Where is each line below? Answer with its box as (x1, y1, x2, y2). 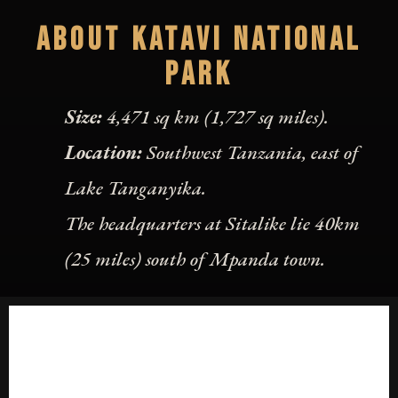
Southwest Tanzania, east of (142, 139, 359, 165)
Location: (65, 139, 142, 165)
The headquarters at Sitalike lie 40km (65, 211, 360, 236)
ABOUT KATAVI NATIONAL (36, 21, 362, 60)
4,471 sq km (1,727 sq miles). (102, 104, 329, 130)
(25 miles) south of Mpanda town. (65, 246, 325, 272)
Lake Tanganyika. (65, 175, 206, 201)
